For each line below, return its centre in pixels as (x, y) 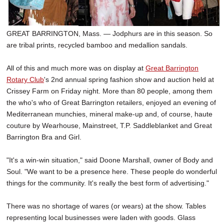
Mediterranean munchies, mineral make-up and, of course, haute (109, 114)
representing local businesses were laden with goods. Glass (101, 218)
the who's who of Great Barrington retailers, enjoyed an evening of (111, 103)
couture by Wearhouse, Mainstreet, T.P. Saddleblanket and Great (109, 126)
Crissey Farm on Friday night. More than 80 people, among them (109, 91)
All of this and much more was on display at (76, 68)
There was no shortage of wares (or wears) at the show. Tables (106, 206)
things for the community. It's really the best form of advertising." (108, 183)
